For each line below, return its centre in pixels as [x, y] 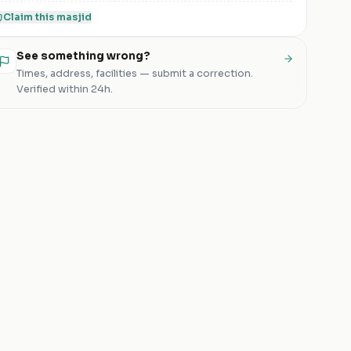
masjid [74, 17]
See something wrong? [83, 56]
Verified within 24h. [65, 89]
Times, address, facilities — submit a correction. [135, 74]
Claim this [30, 17]
